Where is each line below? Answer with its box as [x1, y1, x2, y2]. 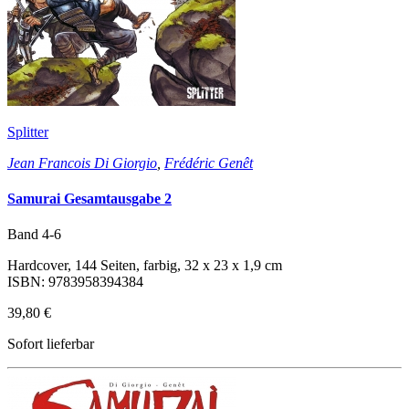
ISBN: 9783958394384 [7, 274, 143, 290]
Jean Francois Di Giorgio [7, 154, 157, 171]
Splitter [7, 123, 48, 140]
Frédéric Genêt [164, 154, 253, 171]
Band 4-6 [7, 226, 61, 243]
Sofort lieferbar [7, 336, 94, 352]
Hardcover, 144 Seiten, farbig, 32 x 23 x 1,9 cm [7, 257, 282, 274]
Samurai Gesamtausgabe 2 [7, 191, 172, 207]
